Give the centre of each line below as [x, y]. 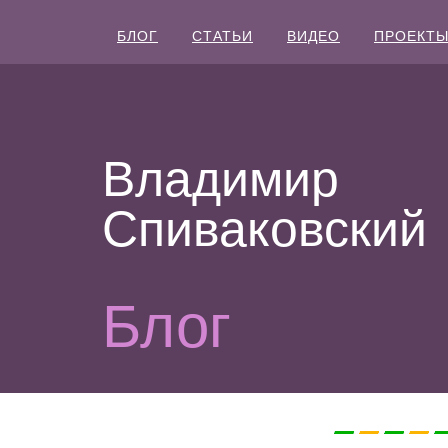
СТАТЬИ [222, 36]
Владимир [220, 179]
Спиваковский [264, 229]
